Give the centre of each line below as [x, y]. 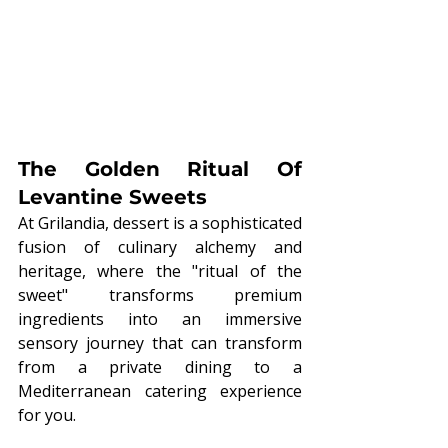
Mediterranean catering [112, 390]
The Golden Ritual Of [160, 168]
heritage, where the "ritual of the [160, 270]
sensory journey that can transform [160, 342]
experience [261, 390]
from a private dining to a [160, 366]
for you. [47, 414]
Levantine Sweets [112, 196]
